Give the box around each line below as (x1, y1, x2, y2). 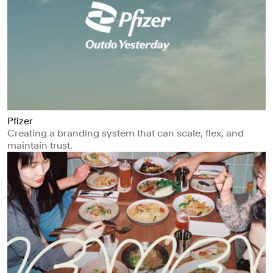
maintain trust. (7, 140, 73, 152)
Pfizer (7, 115, 33, 127)
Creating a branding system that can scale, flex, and (7, 127, 244, 140)
